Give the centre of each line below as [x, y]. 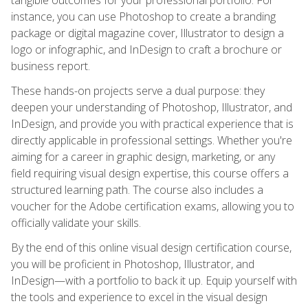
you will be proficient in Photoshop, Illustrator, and [133, 264]
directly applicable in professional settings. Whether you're [152, 140]
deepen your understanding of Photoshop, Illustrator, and [152, 107]
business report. [51, 66]
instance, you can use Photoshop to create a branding [143, 16]
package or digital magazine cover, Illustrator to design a [147, 33]
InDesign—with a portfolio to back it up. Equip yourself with [154, 280]
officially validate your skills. [76, 222]
